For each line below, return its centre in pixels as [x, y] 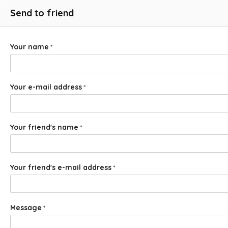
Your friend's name [44, 127]
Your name [30, 47]
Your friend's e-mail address [61, 167]
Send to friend [42, 13]
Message [26, 208]
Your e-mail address [46, 87]
